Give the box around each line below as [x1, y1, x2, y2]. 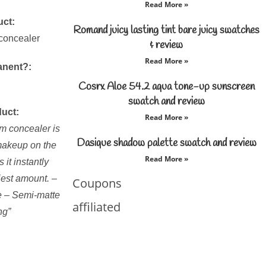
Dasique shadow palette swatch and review [76, 136, 256, 150]
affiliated [72, 199, 121, 215]
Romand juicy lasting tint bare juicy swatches [73, 23, 259, 37]
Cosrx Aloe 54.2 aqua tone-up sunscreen [78, 80, 255, 94]
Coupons [72, 175, 122, 191]
